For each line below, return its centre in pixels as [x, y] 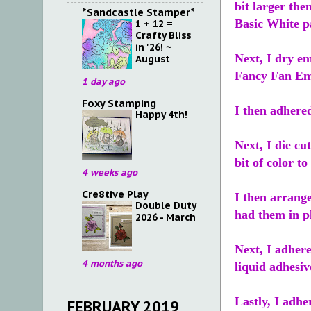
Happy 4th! [161, 115]
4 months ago [112, 264]
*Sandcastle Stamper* [138, 12]
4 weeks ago [110, 173]
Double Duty [166, 206]
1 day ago [103, 81]
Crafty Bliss [163, 35]
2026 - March [166, 218]
